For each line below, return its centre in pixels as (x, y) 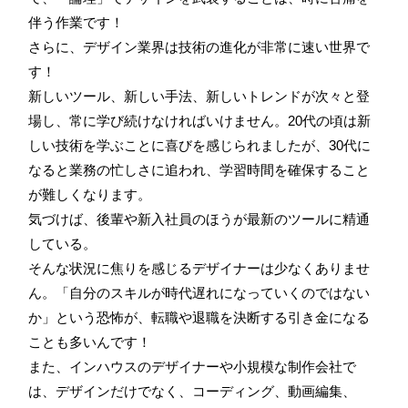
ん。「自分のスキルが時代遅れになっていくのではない (199, 292)
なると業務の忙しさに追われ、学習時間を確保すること (199, 169)
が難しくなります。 (90, 194)
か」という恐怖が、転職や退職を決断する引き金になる (199, 317)
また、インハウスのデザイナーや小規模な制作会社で (192, 366)
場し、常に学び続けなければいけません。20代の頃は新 (199, 120)
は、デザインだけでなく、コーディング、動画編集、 (192, 391)
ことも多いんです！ (90, 342)
